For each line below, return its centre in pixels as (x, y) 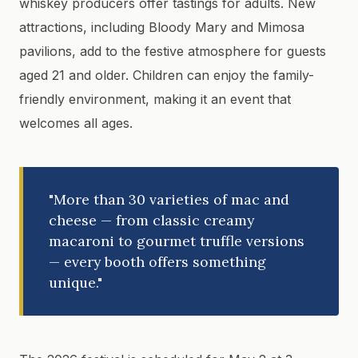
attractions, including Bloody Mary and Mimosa (162, 27)
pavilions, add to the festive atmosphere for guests (173, 51)
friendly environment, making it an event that (155, 99)
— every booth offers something (157, 262)
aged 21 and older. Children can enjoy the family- (167, 75)
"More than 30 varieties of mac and (169, 199)
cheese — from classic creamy (151, 220)
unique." (76, 282)
